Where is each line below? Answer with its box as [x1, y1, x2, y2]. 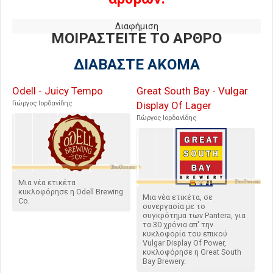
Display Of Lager [136, 99, 211, 112]
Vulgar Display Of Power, [143, 238, 226, 248]
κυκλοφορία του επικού [143, 229, 227, 239]
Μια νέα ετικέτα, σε [143, 193, 213, 202]
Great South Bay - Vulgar [136, 85, 248, 97]
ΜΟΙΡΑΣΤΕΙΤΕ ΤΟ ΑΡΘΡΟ [51, 30, 222, 48]
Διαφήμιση [115, 21, 158, 32]
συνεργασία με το [143, 202, 205, 211]
